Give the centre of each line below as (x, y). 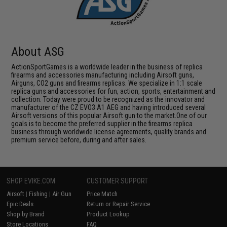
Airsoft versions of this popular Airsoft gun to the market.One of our (109, 116)
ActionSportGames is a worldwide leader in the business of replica (107, 67)
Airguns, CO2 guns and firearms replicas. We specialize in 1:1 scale (107, 83)
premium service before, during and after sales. (79, 140)
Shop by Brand (26, 214)
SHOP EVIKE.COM (31, 181)
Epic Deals (20, 204)
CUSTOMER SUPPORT (118, 181)
